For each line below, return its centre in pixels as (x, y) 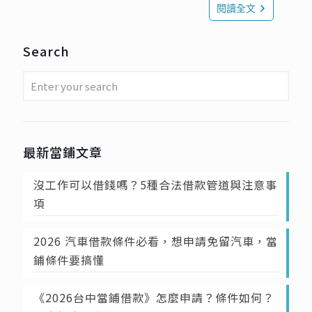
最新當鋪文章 (63, 152)
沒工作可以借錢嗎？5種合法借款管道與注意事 (155, 185)
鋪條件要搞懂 (69, 260)
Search (46, 51)
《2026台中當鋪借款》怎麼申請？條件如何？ (154, 298)
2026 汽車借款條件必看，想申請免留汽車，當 (156, 241)
